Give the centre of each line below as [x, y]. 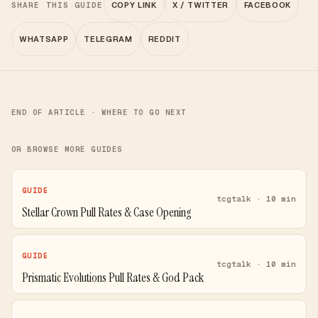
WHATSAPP [44, 39]
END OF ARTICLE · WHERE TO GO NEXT [99, 112]
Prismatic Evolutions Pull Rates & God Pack [113, 278]
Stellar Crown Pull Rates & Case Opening [107, 212]
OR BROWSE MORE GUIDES [67, 149]
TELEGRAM [108, 39]
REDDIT [164, 39]
